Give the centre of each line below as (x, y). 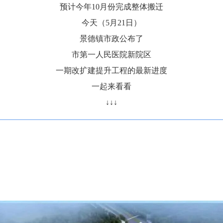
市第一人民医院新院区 (111, 55)
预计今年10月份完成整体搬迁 (111, 7)
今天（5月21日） (111, 23)
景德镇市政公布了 (111, 39)
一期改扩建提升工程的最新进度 (111, 70)
